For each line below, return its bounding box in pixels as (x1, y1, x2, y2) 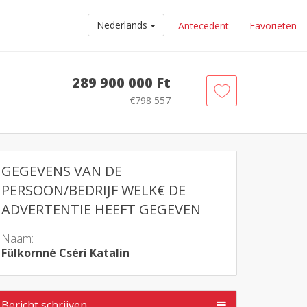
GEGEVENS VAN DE (1, 162, 122, 180)
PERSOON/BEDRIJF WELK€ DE (1, 181, 186, 199)
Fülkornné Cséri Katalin (1, 245, 130, 260)
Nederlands (97, 19, 150, 32)
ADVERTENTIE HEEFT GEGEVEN (1, 200, 201, 219)
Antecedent (178, 19, 229, 32)
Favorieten (249, 19, 297, 32)
